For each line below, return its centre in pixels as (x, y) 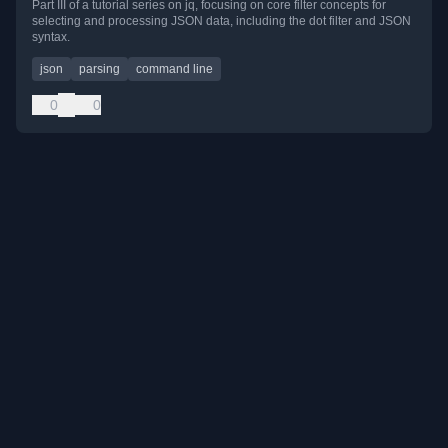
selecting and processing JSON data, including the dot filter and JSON (221, 21)
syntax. (51, 37)
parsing (99, 69)
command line (174, 69)
